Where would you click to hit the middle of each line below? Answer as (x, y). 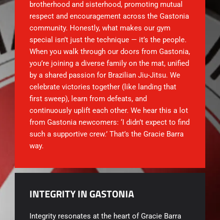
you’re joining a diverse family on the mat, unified (109, 64)
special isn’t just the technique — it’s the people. (108, 40)
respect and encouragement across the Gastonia (109, 16)
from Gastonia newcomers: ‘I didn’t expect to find (110, 123)
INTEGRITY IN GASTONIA (82, 194)
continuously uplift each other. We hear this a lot (109, 111)
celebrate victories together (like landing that (103, 87)
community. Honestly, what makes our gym (100, 28)
